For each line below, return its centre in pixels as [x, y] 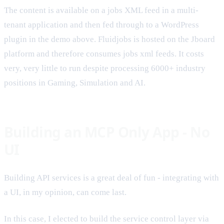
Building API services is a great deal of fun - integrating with [111, 177]
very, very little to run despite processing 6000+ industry [105, 68]
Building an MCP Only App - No [107, 132]
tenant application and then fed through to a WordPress [101, 24]
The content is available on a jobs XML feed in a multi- [101, 10]
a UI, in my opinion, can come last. [65, 192]
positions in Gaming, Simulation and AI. [75, 82]
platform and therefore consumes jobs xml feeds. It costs [104, 53]
